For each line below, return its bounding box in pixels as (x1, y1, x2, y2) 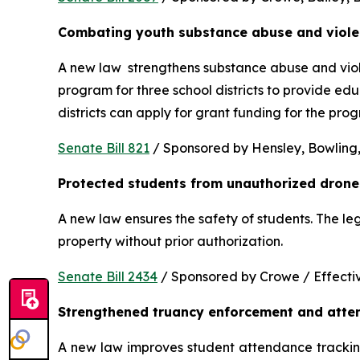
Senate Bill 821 (58, 140, 149, 156)
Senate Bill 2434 (58, 268, 157, 284)
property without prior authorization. (58, 233, 286, 249)
